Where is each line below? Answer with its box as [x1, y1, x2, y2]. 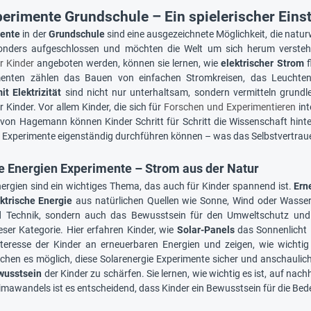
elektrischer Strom [221, 58, 304, 69]
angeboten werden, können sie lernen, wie [37, 58, 221, 69]
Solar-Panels [176, 224, 235, 236]
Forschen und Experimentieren [164, 101, 299, 113]
